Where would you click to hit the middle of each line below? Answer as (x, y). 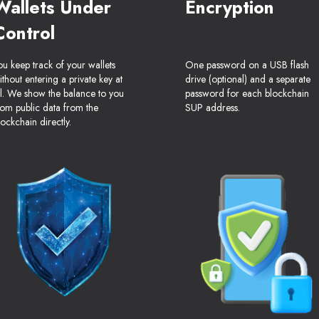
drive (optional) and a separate (248, 79)
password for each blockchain (247, 94)
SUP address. (213, 108)
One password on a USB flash (247, 65)
